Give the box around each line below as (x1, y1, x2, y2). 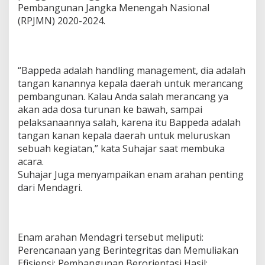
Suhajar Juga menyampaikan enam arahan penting (18, 168, 244, 181)
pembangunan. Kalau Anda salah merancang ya (18, 90, 228, 103)
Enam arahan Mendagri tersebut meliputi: (18, 231, 203, 244)
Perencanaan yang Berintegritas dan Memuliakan (18, 244, 238, 257)
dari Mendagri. (18, 181, 82, 194)
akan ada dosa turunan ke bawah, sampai (18, 103, 202, 116)
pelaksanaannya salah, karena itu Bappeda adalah (18, 116, 241, 129)
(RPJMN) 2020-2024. (18, 14, 105, 27)
